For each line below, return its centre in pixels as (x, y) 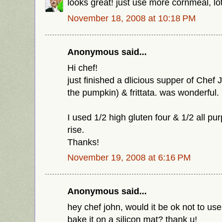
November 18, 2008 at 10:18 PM (132, 18)
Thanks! (83, 142)
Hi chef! (83, 67)
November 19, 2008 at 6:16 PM (129, 158)
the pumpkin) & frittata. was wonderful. (143, 92)
